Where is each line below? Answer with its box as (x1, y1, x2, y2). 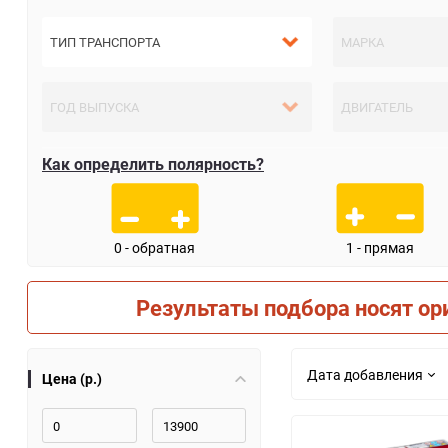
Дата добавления (307, 364, 423, 384)
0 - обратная (114, 237, 195, 257)
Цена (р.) (42, 369, 102, 389)
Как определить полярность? (42, 152, 264, 175)
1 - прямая (345, 237, 414, 257)
